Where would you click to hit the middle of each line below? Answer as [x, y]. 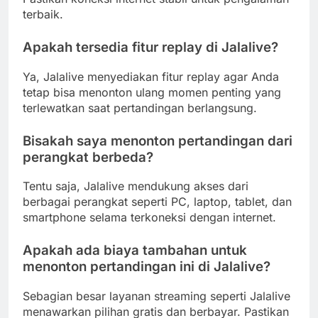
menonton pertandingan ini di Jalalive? [147, 267]
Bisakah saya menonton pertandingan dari [158, 141]
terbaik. [43, 14]
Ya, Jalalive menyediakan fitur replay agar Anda [151, 76]
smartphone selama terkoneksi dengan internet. [149, 218]
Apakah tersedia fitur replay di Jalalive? [150, 47]
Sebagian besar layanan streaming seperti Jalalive [157, 296]
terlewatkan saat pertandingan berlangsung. [140, 108]
